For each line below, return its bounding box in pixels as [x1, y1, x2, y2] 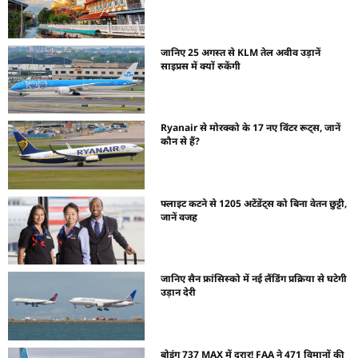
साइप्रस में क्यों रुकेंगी [161, 58, 241, 73]
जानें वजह [161, 209, 198, 224]
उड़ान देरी [161, 285, 197, 300]
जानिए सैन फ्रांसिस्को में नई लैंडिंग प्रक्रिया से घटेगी [161, 272, 348, 286]
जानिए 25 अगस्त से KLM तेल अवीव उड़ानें [161, 45, 321, 59]
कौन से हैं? [161, 134, 201, 149]
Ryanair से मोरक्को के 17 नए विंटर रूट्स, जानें [161, 121, 341, 135]
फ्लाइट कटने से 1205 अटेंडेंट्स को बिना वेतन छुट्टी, [161, 196, 348, 210]
